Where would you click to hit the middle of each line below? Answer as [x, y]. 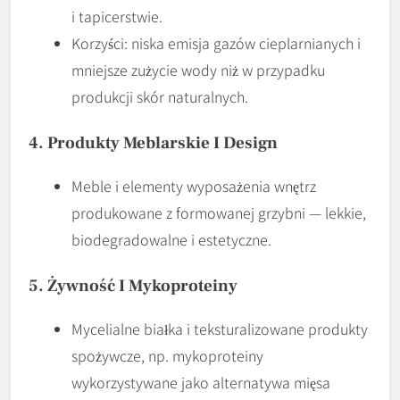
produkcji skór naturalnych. [160, 96]
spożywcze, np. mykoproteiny [167, 355]
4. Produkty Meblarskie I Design [153, 142]
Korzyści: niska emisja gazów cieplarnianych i [216, 42]
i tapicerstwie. [117, 16]
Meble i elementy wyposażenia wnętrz [194, 185]
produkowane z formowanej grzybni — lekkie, [219, 212]
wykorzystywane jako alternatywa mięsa [201, 382]
